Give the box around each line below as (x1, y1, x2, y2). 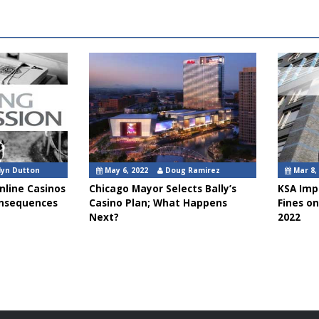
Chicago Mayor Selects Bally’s (88, 182, 236, 196)
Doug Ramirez (164, 165, 220, 176)
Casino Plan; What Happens (88, 197, 227, 210)
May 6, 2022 (102, 165, 148, 176)
